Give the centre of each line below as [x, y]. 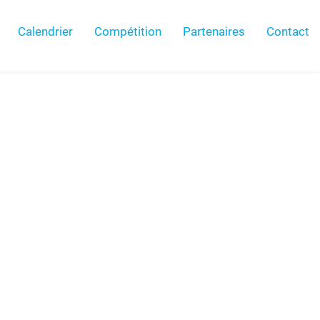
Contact [288, 31]
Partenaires [214, 31]
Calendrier [45, 31]
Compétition [128, 31]
